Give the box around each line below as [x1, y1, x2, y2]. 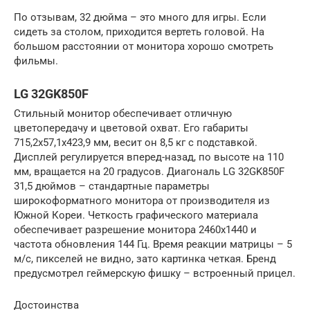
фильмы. [14, 54, 58, 67]
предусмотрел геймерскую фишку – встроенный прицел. [14, 266, 295, 280]
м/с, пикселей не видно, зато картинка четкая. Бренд [14, 252, 276, 265]
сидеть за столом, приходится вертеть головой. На [14, 25, 264, 38]
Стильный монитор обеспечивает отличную [14, 107, 232, 120]
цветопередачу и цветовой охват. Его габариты [14, 121, 248, 134]
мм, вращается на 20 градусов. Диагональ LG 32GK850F [14, 165, 284, 178]
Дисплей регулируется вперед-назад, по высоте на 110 [14, 150, 284, 163]
